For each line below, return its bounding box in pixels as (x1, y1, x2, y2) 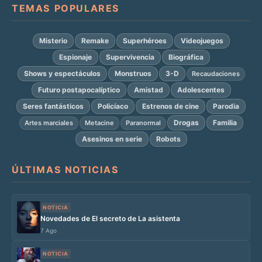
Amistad (133, 85, 163, 95)
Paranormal (125, 118, 161, 127)
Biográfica (168, 53, 204, 62)
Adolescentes (177, 85, 225, 95)
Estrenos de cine (142, 102, 199, 111)
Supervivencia (105, 53, 154, 62)
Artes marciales (24, 118, 73, 127)
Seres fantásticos (23, 102, 84, 111)
